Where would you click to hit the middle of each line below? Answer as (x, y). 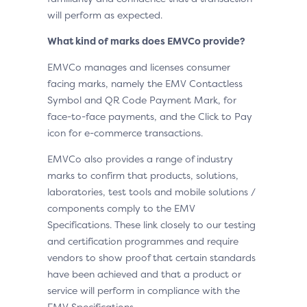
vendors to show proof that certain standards (151, 258)
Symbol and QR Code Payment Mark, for (142, 100)
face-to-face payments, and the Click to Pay (150, 116)
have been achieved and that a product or (144, 274)
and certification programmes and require (143, 241)
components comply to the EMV (121, 208)
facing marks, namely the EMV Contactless (145, 84)
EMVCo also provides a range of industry (140, 159)
